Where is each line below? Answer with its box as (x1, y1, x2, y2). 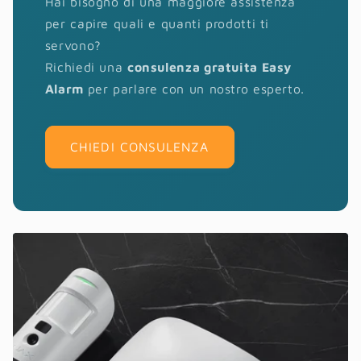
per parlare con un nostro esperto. (87, 81, 305, 97)
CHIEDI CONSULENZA (70, 139, 210, 155)
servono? (44, 38, 102, 53)
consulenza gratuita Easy (127, 60, 293, 75)
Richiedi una (44, 60, 127, 75)
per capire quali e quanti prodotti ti (44, 16, 270, 31)
